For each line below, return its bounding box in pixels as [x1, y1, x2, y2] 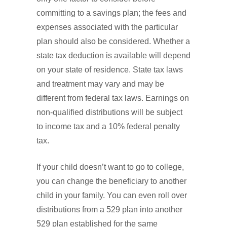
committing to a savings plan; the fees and [36, 9, 186, 18]
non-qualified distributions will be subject [36, 108, 182, 117]
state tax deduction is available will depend [36, 51, 191, 60]
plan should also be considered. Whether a [36, 37, 190, 46]
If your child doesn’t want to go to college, [36, 163, 184, 172]
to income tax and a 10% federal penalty [36, 122, 180, 131]
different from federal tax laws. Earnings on [36, 94, 189, 103]
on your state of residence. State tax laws [36, 65, 183, 74]
